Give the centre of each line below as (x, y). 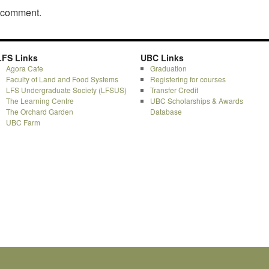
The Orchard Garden (39, 111)
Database (166, 111)
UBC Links (162, 58)
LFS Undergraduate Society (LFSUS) (66, 90)
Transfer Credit (174, 90)
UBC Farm (23, 122)
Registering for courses (188, 79)
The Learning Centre (40, 101)
